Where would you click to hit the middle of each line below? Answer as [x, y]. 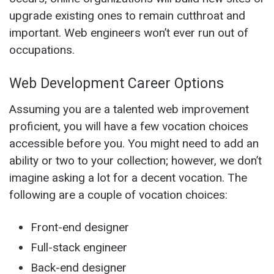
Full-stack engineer [79, 247]
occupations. [42, 50]
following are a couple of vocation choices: [118, 194]
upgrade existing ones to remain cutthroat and [127, 16]
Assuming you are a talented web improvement [129, 109]
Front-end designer [80, 227]
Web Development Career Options [117, 84]
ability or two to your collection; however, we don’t [135, 160]
